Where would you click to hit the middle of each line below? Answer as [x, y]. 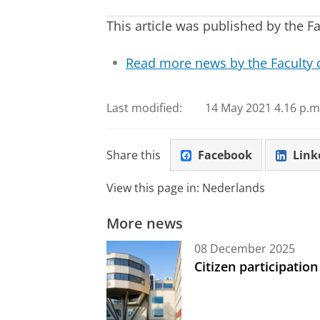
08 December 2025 [245, 248]
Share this [134, 155]
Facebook [225, 155]
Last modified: [144, 108]
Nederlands [234, 188]
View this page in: [154, 188]
